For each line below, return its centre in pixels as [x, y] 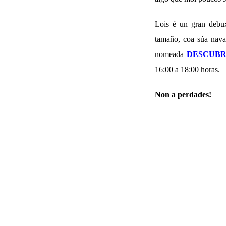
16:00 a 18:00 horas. [187, 69]
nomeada [171, 54]
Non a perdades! [183, 94]
